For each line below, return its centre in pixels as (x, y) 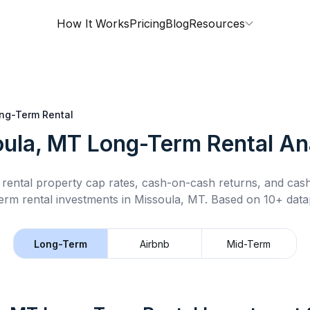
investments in (93, 199)
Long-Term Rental (180, 144)
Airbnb (155, 244)
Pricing (147, 24)
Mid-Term (249, 244)
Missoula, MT (170, 199)
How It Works (93, 24)
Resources (217, 24)
